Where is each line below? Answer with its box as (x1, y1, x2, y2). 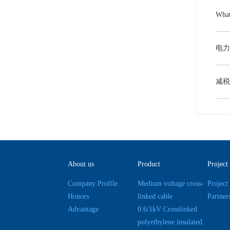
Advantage (68, 205, 99, 213)
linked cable (138, 193, 172, 200)
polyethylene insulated (138, 218, 202, 226)
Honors (68, 193, 89, 200)
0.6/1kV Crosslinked (138, 205, 197, 213)
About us (68, 160, 94, 168)
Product (138, 160, 160, 168)
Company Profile (68, 180, 118, 187)
